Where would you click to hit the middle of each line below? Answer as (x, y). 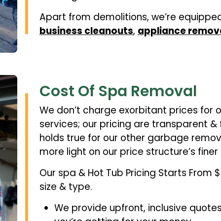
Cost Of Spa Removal (118, 91)
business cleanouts (86, 31)
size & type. (66, 187)
